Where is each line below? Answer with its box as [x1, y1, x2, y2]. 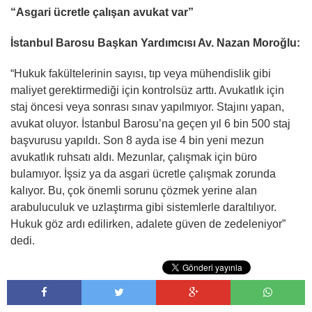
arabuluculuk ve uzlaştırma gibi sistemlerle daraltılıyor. [10, 201, 276, 213]
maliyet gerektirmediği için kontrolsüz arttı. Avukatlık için [10, 84, 284, 96]
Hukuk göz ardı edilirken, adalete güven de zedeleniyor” [10, 218, 286, 230]
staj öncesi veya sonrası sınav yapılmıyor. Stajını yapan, [10, 101, 284, 113]
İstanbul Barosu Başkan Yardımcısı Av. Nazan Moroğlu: [10, 37, 300, 49]
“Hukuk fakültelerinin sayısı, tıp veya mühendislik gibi [10, 68, 271, 79]
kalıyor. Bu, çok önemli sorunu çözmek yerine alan [10, 185, 257, 196]
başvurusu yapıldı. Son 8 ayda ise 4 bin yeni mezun [10, 134, 264, 146]
